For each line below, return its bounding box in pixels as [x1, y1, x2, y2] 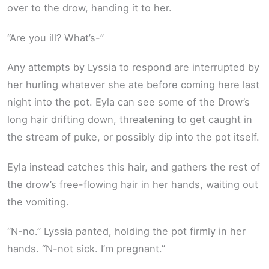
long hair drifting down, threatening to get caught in [7, 113, 252, 126]
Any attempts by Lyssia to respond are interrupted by [7, 61, 259, 74]
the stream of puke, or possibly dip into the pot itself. [7, 131, 259, 144]
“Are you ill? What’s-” [7, 31, 104, 44]
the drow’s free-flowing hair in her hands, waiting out [7, 178, 258, 190]
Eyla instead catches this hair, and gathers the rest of [7, 160, 260, 173]
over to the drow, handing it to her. [7, 1, 172, 14]
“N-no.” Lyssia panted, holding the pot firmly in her [7, 225, 246, 238]
